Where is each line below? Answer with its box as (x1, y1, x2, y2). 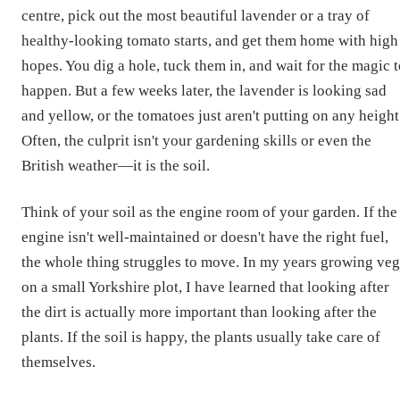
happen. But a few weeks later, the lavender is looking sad (21, 81, 387, 99)
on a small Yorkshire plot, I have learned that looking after (21, 278, 389, 296)
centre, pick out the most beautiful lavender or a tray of (21, 6, 370, 24)
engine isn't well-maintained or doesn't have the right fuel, (21, 228, 388, 246)
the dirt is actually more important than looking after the (21, 303, 377, 321)
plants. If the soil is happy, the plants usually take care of (21, 328, 380, 346)
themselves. (21, 353, 96, 371)
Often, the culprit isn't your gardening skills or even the (21, 131, 371, 149)
